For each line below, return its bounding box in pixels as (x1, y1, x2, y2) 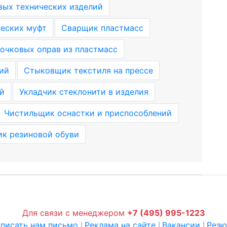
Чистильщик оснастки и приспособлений (4, 108, 172, 118)
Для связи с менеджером (22, 208, 127, 218)
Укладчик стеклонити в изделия (19, 87, 148, 97)
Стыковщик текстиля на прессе (23, 65, 153, 75)
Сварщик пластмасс (61, 23, 143, 33)
